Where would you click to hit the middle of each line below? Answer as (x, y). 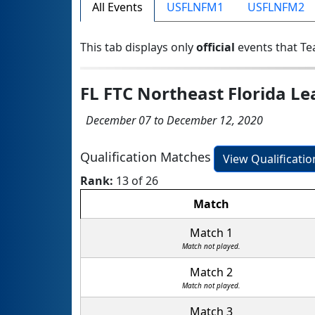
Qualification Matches (146, 157)
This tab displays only (138, 47)
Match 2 (211, 272)
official (216, 47)
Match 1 (211, 233)
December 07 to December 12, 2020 (172, 121)
